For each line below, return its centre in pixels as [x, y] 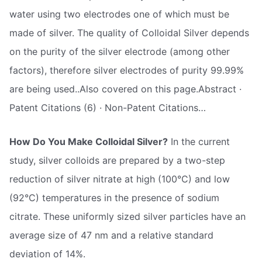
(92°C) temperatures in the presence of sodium [114, 197]
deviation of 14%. [47, 254]
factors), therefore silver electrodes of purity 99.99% [127, 70]
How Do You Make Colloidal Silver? [89, 141]
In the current [199, 141]
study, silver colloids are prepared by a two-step [117, 160]
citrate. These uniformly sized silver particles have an [127, 216]
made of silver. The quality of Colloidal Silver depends [129, 32]
